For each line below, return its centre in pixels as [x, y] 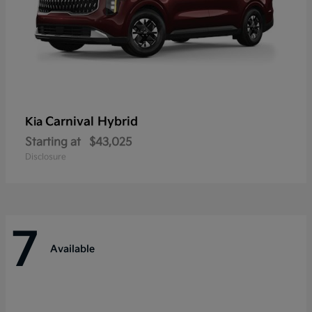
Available [72, 249]
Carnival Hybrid [92, 122]
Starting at [53, 143]
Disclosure [46, 157]
